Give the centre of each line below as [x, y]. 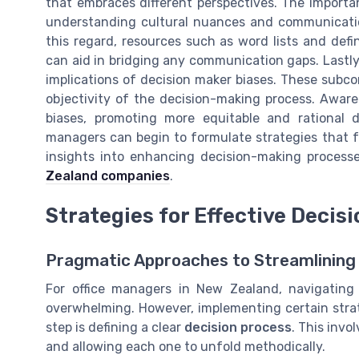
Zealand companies [108, 175]
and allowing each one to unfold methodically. [186, 347]
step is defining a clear [115, 328]
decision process [238, 328]
